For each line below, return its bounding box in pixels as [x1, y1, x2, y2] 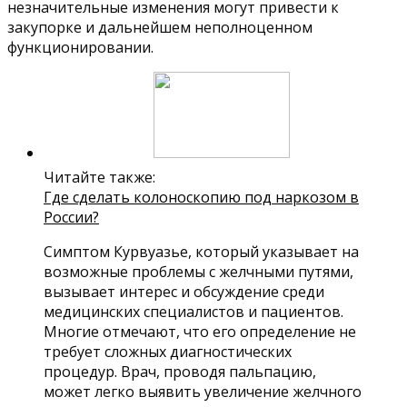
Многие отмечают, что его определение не [44, 322, 356, 342]
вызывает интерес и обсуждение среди [44, 282, 324, 303]
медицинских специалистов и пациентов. [44, 302, 343, 323]
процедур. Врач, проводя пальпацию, [44, 362, 316, 382]
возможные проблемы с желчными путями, [44, 262, 353, 283]
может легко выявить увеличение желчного [44, 382, 362, 402]
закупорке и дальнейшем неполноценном [7, 17, 313, 38]
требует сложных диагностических [44, 342, 292, 362]
